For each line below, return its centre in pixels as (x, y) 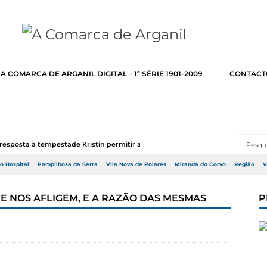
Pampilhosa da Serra (68, 164)
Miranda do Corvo (200, 164)
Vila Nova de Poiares (136, 164)
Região (244, 164)
